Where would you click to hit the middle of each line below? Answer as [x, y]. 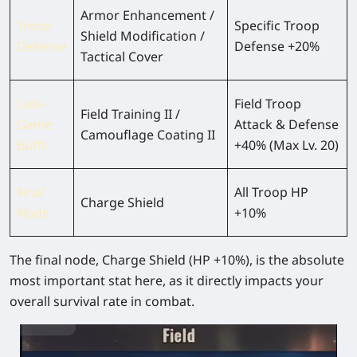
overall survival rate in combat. [102, 302]
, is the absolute [297, 260]
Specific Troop [277, 26]
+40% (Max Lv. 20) [286, 145]
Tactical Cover [122, 57]
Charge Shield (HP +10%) [176, 260]
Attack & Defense [286, 125]
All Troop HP [271, 192]
